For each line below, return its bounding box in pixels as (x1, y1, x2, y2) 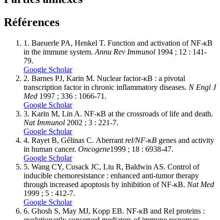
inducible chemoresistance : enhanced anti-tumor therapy (24, 171, 199, 180)
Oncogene (78, 144, 110, 153)
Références (4, 15, 59, 28)
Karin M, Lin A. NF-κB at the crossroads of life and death (31, 109, 211, 118)
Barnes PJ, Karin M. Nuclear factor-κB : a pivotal (31, 74, 185, 82)
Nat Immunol (24, 118, 65, 127)
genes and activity (157, 136, 214, 144)
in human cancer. (24, 144, 78, 153)
